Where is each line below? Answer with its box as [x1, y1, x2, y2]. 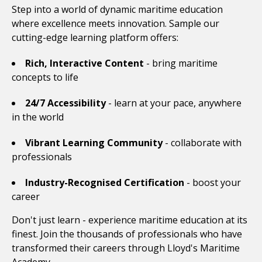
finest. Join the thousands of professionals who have [12, 227, 242, 240]
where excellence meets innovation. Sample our [12, 16, 219, 30]
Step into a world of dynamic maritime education [12, 2, 223, 16]
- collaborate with [163, 136, 242, 149]
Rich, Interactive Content [25, 56, 144, 70]
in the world [12, 110, 64, 123]
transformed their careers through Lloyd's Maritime [12, 241, 240, 254]
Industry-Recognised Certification [25, 175, 184, 189]
